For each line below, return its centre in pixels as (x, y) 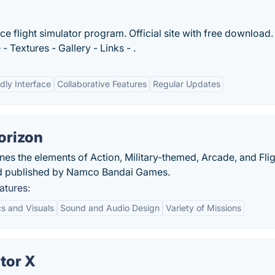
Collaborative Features (102, 84)
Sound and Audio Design (110, 208)
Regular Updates (187, 84)
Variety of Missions (203, 208)
